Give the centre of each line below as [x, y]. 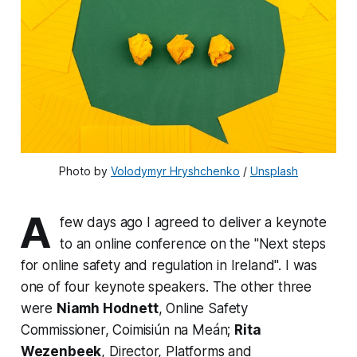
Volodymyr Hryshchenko [175, 171]
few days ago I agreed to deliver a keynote [193, 223]
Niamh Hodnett [107, 309]
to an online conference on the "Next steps [193, 244]
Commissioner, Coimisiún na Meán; [127, 330]
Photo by [85, 171]
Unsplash [274, 171]
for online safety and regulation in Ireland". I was [169, 266]
